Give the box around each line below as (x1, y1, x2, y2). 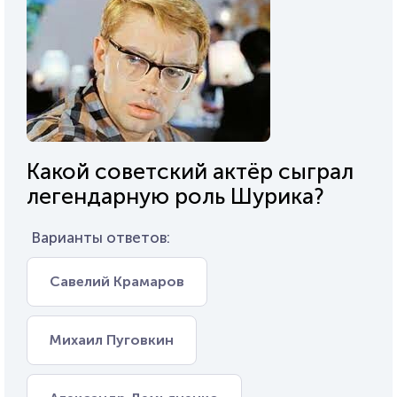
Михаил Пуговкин (50, 331, 174, 348)
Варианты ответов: (31, 229, 170, 246)
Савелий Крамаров (50, 273, 184, 290)
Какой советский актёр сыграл (27, 158, 354, 185)
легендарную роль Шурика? (27, 183, 324, 210)
